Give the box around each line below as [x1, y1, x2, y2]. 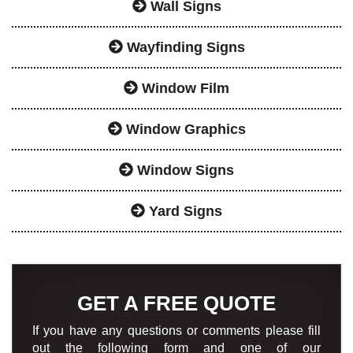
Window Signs [133, 162, 234, 178]
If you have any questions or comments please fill [32, 323, 321, 337]
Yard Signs [145, 203, 222, 219]
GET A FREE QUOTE [77, 291, 276, 315]
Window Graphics [121, 121, 246, 137]
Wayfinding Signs [122, 39, 245, 55]
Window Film [138, 80, 229, 96]
